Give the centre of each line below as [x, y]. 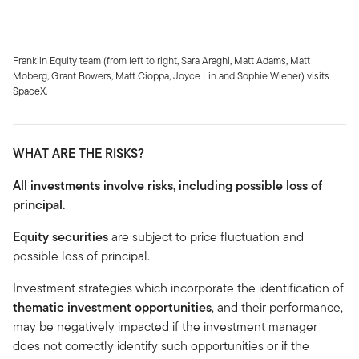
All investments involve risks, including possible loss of [167, 185]
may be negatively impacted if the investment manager [165, 326]
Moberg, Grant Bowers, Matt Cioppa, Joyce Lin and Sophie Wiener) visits [171, 75]
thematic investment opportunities [112, 307]
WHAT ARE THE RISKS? [79, 153]
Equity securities [61, 236]
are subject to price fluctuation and [206, 236]
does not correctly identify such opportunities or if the [161, 345]
